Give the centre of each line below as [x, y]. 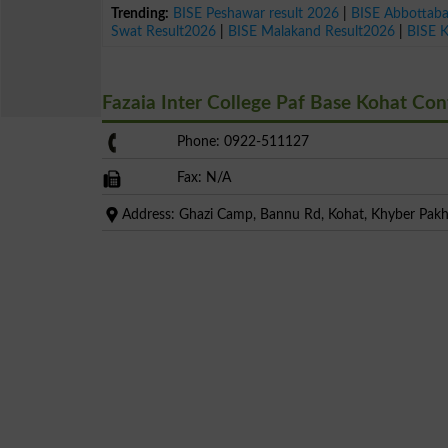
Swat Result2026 [164, 31]
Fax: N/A [203, 177]
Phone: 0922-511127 [242, 141]
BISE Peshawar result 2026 [256, 13]
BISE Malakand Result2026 [312, 31]
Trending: [140, 13]
